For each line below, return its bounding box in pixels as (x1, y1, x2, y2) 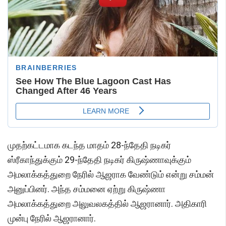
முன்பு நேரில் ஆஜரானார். (8, 213, 96, 224)
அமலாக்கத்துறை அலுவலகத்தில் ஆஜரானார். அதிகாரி (8, 198, 207, 209)
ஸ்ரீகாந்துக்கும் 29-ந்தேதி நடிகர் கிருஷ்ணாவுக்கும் (8, 154, 191, 165)
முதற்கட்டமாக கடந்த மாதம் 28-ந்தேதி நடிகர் (8, 140, 171, 151)
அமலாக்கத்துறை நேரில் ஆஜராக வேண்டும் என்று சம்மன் (8, 169, 214, 180)
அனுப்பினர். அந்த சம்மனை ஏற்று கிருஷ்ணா (8, 184, 165, 195)
